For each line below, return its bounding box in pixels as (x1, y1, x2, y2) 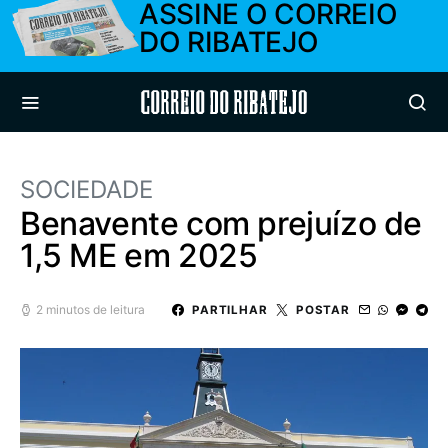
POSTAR (295, 302, 350, 317)
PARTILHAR (191, 302, 268, 317)
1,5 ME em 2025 (20, 236, 258, 275)
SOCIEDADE (20, 175, 153, 204)
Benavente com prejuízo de (20, 204, 423, 243)
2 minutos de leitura (36, 302, 145, 317)
